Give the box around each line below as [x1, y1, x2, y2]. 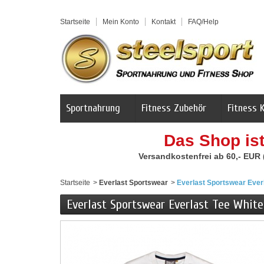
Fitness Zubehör [141, 102, 206, 114]
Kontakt [151, 18, 176, 26]
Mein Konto [103, 18, 139, 26]
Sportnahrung [66, 102, 120, 114]
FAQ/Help [188, 18, 219, 26]
